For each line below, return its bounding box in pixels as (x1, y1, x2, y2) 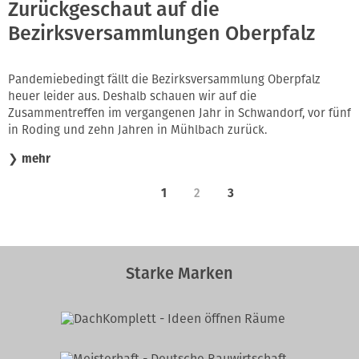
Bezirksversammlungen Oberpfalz (8, 21, 315, 46)
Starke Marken (126, 263, 233, 283)
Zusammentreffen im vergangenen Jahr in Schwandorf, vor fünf (8, 106, 351, 121)
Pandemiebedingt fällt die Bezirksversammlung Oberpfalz (8, 72, 321, 87)
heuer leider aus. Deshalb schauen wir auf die (8, 89, 256, 104)
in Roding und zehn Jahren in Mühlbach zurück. (8, 123, 267, 138)
